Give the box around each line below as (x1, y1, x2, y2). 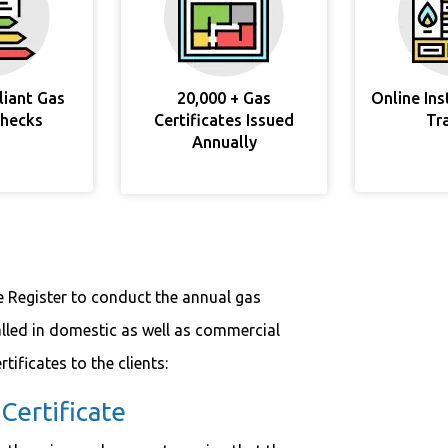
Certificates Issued (154, 111, 294, 129)
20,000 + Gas (177, 89, 271, 107)
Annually (191, 133, 257, 151)
